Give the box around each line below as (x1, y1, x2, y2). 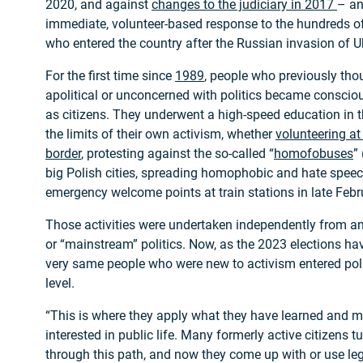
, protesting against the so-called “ (81, 145, 274, 161)
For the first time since (45, 67, 175, 83)
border (45, 145, 81, 161)
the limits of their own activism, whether (45, 126, 275, 142)
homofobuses (274, 145, 353, 161)
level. (45, 275, 75, 291)
